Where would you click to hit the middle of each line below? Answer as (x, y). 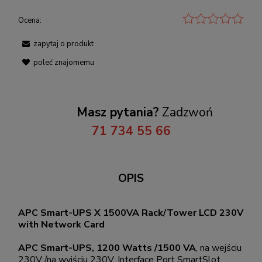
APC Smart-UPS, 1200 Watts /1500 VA (107, 248)
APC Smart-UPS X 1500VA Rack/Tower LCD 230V (131, 213)
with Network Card (61, 224)
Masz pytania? (118, 112)
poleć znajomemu (64, 62)
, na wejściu (219, 248)
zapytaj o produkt (63, 44)
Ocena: (30, 20)
